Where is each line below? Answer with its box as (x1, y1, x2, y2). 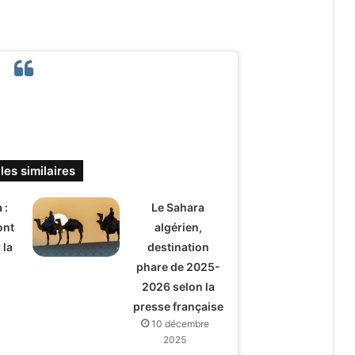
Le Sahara (151, 200, 205, 214)
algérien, (154, 219, 202, 234)
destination (147, 239, 209, 254)
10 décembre (151, 317, 209, 330)
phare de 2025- (136, 259, 220, 273)
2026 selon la (141, 279, 215, 293)
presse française (132, 299, 223, 313)
